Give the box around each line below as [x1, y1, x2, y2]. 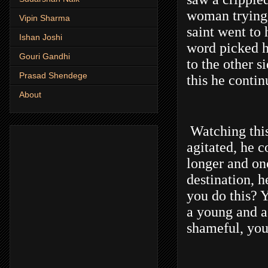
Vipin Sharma [19, 13, 70, 23]
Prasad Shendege [19, 71, 87, 81]
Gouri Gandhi [19, 51, 70, 62]
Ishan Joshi [19, 32, 62, 42]
